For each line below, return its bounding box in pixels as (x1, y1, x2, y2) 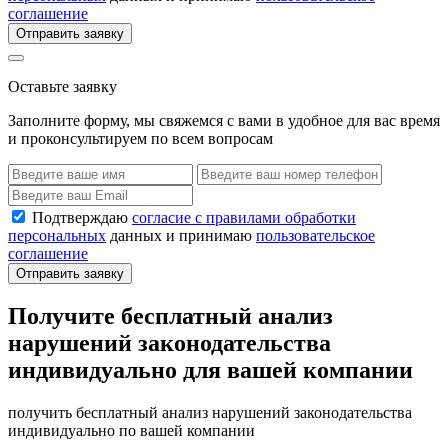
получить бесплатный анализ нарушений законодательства (8, 404, 412, 422)
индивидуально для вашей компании (8, 357, 413, 384)
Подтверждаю (32, 208, 132, 226)
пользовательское (256, 226, 375, 244)
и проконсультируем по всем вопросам (8, 130, 273, 148)
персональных (8, 226, 106, 244)
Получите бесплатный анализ (8, 303, 333, 330)
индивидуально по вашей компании (8, 422, 255, 440)
